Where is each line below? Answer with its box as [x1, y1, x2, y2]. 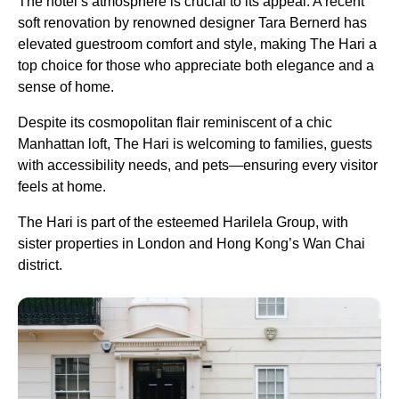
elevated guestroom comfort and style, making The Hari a [18, 37, 377, 52]
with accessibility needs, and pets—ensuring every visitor [18, 158, 378, 173]
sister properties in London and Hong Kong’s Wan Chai [18, 236, 365, 251]
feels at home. [18, 179, 110, 194]
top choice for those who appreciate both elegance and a [18, 58, 374, 73]
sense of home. [18, 79, 118, 94]
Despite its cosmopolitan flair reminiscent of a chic [18, 115, 332, 130]
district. [18, 257, 62, 273]
